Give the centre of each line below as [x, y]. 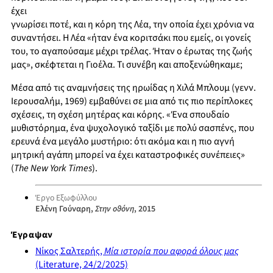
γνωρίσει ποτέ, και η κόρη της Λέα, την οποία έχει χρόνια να [133, 25]
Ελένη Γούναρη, [65, 209]
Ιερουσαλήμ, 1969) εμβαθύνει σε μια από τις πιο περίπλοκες [132, 101]
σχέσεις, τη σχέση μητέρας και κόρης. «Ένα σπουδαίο [120, 115]
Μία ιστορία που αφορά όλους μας [172, 251]
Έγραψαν [32, 235]
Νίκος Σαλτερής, [70, 251]
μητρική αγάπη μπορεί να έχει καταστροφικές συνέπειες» [128, 155]
